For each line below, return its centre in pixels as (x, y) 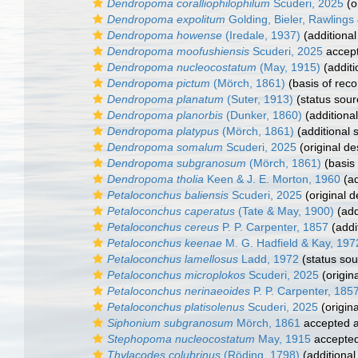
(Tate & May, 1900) (284, 211)
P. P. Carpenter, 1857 (274, 227)
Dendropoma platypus (163, 131)
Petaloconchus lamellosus (173, 259)
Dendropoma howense (165, 35)
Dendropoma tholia (155, 179)
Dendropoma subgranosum (177, 163)
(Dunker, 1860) (263, 115)
